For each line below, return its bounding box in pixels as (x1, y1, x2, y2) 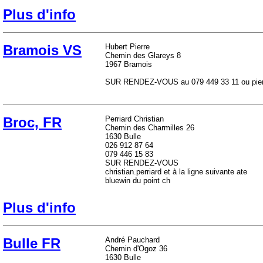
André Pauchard (105, 235, 160, 244)
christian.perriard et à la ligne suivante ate (105, 167, 247, 176)
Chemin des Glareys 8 (105, 51, 181, 60)
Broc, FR (3, 114, 62, 130)
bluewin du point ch (105, 176, 170, 185)
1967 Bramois (105, 60, 152, 69)
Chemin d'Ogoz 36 (105, 244, 167, 253)
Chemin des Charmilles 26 (105, 123, 194, 132)
